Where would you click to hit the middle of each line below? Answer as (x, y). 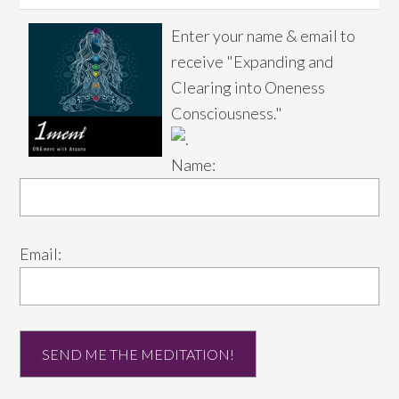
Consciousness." (227, 114)
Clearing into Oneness (248, 88)
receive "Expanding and (252, 62)
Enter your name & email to (264, 36)
